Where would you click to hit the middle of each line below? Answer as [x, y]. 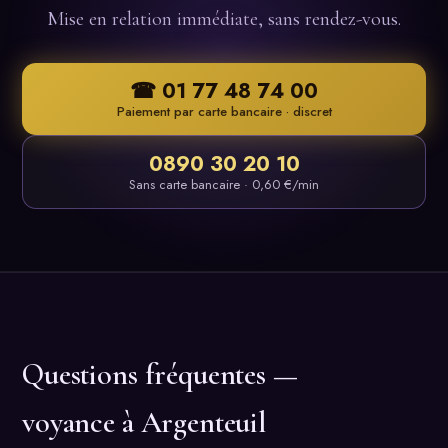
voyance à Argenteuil [144, 422]
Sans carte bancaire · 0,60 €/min [224, 184]
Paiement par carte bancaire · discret [224, 111]
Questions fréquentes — [160, 374]
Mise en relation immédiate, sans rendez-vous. [224, 18]
